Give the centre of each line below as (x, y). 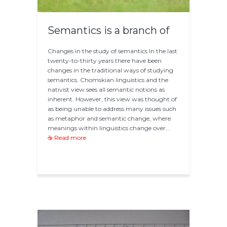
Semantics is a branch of (108, 31)
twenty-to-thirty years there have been (105, 61)
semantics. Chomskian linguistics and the (108, 80)
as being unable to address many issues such (112, 109)
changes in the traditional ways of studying (110, 70)
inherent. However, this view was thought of (112, 99)
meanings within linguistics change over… (109, 128)
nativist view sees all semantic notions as (106, 90)
